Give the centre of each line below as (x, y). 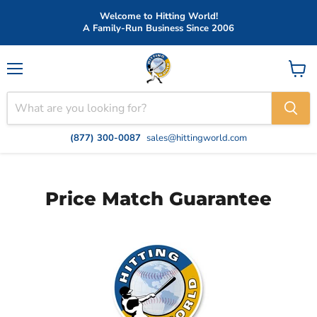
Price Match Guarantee (158, 199)
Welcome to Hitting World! (158, 16)
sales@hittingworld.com (197, 138)
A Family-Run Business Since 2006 (158, 28)
